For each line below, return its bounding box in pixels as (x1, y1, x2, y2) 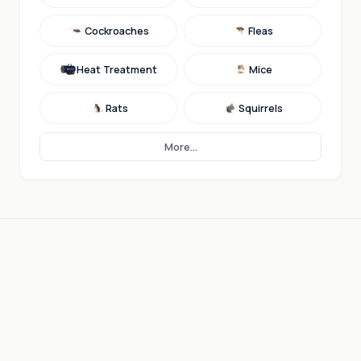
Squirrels (239, 101, 283, 115)
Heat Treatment (76, 62, 157, 77)
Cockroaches (84, 23, 149, 38)
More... (164, 139, 197, 154)
